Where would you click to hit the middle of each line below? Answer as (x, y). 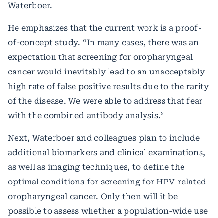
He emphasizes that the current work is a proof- (105, 28)
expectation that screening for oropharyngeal (100, 57)
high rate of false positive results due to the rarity (109, 86)
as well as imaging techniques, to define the (96, 167)
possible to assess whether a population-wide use (108, 211)
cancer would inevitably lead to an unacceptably (106, 72)
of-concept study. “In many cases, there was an (103, 42)
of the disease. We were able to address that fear (105, 101)
